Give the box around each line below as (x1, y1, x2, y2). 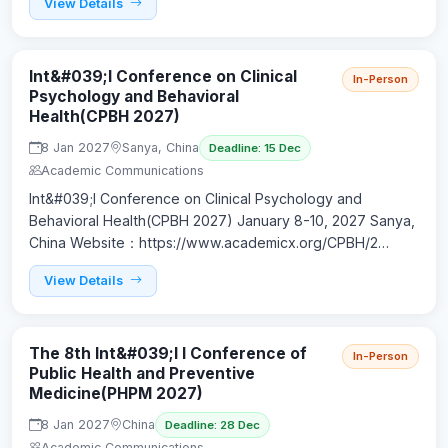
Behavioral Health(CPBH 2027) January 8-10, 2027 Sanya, (29, 211, 415, 229)
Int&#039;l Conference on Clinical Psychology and (29, 189, 362, 207)
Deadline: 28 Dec (165, 417, 260, 432)
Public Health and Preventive (29, 364, 255, 384)
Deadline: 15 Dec (209, 140, 301, 155)
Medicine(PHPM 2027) (29, 384, 203, 404)
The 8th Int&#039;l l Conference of (29, 344, 307, 364)
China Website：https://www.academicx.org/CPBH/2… (29, 233, 389, 251)
